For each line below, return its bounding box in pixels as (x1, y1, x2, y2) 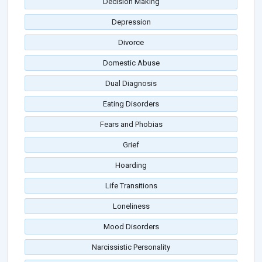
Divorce (118, 38, 144, 47)
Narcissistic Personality (92, 243, 170, 252)
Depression (111, 18, 151, 27)
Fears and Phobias (99, 120, 163, 129)
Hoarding (115, 161, 147, 170)
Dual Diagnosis (105, 79, 157, 88)
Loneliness (112, 202, 150, 211)
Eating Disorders (103, 99, 159, 109)
